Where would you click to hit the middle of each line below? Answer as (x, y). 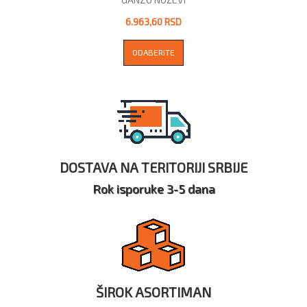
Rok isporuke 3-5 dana (153, 188)
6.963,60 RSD (153, 21)
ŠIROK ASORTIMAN (153, 292)
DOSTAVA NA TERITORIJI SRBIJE (153, 167)
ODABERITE (153, 52)
